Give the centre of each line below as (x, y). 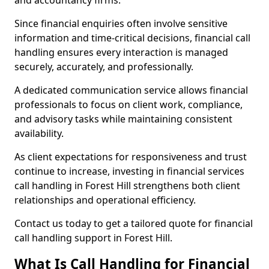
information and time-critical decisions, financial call (132, 38)
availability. (39, 133)
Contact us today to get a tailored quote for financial (134, 223)
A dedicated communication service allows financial (131, 90)
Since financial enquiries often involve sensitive (121, 23)
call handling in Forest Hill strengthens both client (127, 186)
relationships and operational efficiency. (105, 200)
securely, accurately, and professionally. (104, 67)
